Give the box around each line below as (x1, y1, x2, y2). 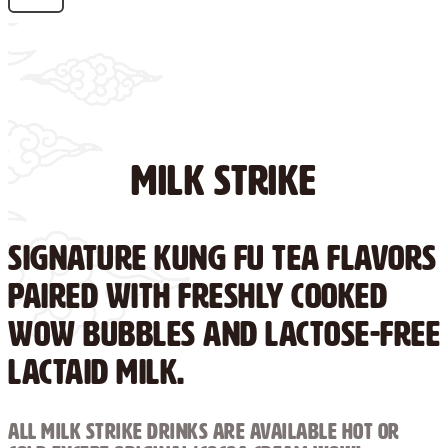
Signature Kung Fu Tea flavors (8, 238, 437, 277)
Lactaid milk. (8, 352, 185, 391)
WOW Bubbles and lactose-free (8, 314, 440, 353)
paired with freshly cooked (8, 276, 387, 315)
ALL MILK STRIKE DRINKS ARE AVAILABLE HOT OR (8, 419, 400, 443)
